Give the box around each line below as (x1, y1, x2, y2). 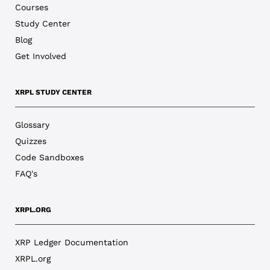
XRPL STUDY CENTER (14, 88, 92, 97)
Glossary (14, 120, 49, 130)
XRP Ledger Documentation (14, 237, 128, 248)
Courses (14, 2, 48, 13)
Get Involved (14, 51, 66, 61)
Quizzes (14, 136, 46, 146)
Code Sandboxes (14, 152, 84, 163)
